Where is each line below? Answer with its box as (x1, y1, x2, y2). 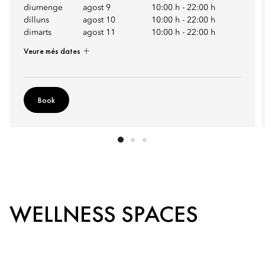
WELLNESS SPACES (9, 199, 198, 229)
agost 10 (83, 16, 115, 24)
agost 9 (83, 4, 111, 12)
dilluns (24, 16, 49, 24)
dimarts (24, 28, 51, 37)
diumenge (24, 4, 63, 12)
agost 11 (83, 28, 115, 37)
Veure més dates (24, 46, 82, 56)
